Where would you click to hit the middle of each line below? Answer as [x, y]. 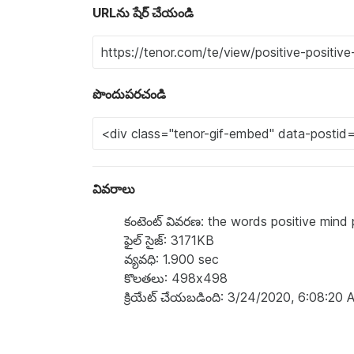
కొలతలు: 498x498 [176, 278]
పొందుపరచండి [129, 94]
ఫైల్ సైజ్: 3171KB [169, 240]
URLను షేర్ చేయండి [143, 13]
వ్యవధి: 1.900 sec [171, 259]
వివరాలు [114, 189]
